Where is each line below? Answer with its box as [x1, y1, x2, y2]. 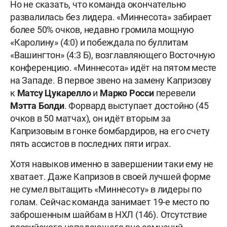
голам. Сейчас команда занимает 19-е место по [10, 197, 210, 208]
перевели [154, 88, 196, 99]
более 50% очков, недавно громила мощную [10, 24, 195, 35]
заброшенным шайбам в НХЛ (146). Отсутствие [10, 209, 207, 220]
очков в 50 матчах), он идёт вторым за [10, 113, 171, 124]
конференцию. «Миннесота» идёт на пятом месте [10, 62, 217, 73]
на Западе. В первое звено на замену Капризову [10, 75, 211, 86]
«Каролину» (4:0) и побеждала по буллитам [10, 37, 188, 48]
